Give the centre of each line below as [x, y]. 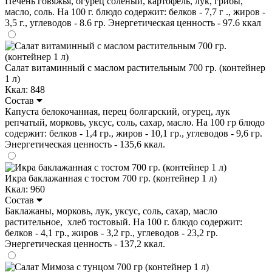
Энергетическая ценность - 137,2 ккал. [85, 243]
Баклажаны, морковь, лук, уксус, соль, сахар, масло [111, 211]
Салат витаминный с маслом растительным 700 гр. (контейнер [135, 67]
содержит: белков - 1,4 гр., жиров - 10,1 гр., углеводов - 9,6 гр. [134, 133]
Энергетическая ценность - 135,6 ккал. [85, 144]
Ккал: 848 [25, 89]
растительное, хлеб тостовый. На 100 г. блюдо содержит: [124, 222]
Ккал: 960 [25, 189]
